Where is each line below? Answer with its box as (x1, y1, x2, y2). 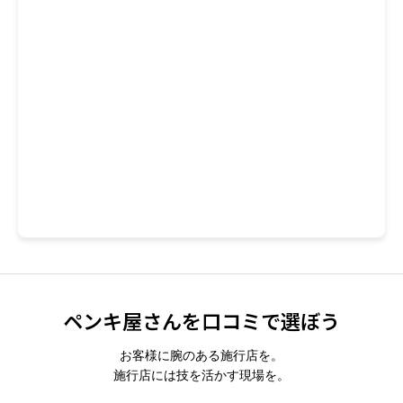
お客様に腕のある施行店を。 (120, 348, 283, 363)
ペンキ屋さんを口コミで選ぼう (63, 305, 340, 335)
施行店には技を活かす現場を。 (113, 368, 290, 383)
